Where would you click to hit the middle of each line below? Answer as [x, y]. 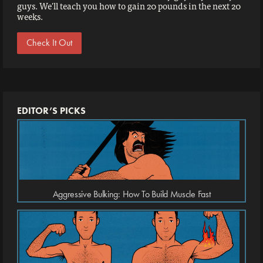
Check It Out [49, 42]
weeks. [30, 16]
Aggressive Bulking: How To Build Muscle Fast [131, 194]
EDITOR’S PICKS [51, 110]
